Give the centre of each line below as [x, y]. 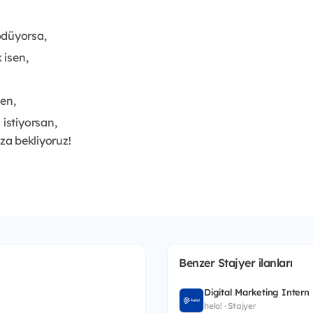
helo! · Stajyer [230, 305]
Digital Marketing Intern [257, 292]
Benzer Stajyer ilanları [236, 262]
